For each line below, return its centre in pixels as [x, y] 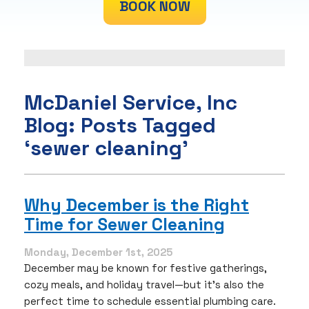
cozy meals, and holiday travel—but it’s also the [144, 284]
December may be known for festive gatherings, [146, 268]
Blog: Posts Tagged [120, 126]
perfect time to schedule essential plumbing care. [150, 301]
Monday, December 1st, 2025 [98, 252]
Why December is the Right [137, 205]
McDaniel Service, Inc [131, 103]
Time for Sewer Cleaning [124, 225]
